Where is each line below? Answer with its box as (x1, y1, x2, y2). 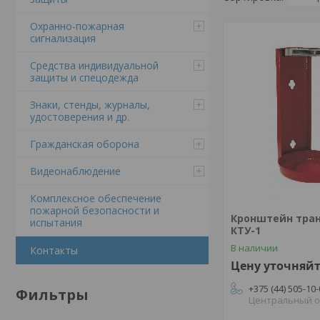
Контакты (30, 244, 78, 257)
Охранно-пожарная (30, 19, 124, 33)
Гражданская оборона (30, 137, 139, 151)
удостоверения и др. (30, 110, 129, 124)
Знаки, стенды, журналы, (30, 98, 150, 111)
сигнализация (30, 31, 96, 45)
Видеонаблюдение (30, 164, 121, 178)
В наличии (231, 241, 279, 254)
